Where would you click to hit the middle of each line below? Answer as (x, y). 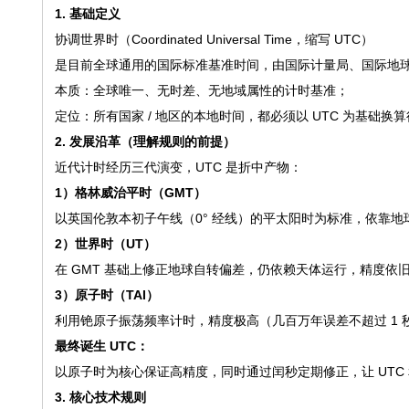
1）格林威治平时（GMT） (130, 193)
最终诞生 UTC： (101, 346)
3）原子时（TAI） (106, 295)
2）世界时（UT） (105, 244)
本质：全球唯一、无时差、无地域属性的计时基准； (201, 90)
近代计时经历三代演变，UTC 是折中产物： (178, 167)
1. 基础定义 (87, 14)
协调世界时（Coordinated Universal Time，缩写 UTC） (214, 39)
